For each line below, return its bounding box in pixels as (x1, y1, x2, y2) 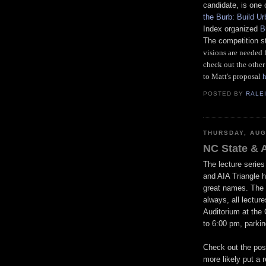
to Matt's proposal (203, 71, 262, 81)
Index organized (203, 24, 260, 33)
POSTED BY (203, 90, 246, 97)
